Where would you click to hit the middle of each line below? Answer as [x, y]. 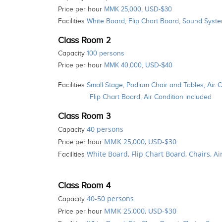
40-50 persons [110, 198]
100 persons [106, 53]
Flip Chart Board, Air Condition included [151, 97]
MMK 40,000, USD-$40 [138, 65]
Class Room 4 [84, 185]
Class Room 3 [84, 116]
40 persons [105, 129]
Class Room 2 [84, 40]
